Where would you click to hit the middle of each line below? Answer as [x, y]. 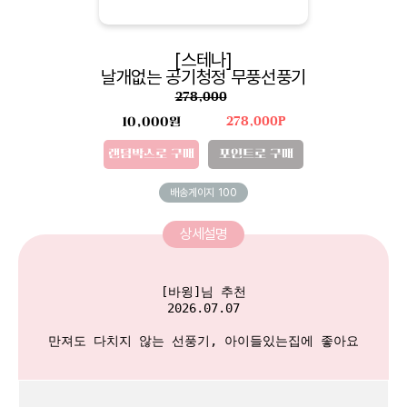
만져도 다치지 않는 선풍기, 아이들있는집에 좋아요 [203, 340]
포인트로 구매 [256, 154]
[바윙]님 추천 [203, 291]
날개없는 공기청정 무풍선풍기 [203, 77]
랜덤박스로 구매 [151, 154]
